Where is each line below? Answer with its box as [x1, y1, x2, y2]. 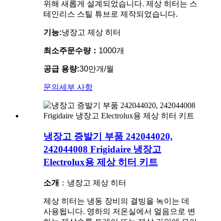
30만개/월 [79, 64, 114, 73]
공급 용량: [43, 64, 79, 73]
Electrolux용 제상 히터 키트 [43, 157, 158, 168]
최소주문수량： [43, 46, 99, 55]
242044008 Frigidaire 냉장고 [43, 144, 161, 155]
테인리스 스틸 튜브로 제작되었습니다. [43, 9, 178, 18]
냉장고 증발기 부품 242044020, [43, 131, 173, 142]
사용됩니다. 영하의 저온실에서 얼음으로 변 [43, 207, 195, 216]
